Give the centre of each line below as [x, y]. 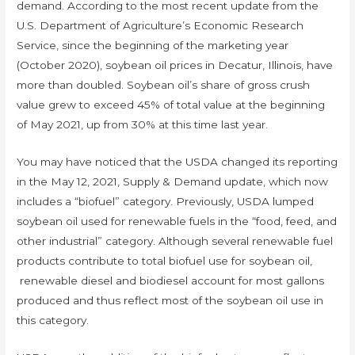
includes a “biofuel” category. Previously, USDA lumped [166, 202]
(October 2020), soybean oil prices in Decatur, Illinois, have [175, 65]
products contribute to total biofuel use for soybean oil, [165, 261]
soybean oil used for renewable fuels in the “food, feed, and [177, 221]
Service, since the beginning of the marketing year [153, 46]
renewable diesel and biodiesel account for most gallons [171, 281]
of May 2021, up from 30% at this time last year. [143, 125]
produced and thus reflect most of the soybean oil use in [170, 301]
